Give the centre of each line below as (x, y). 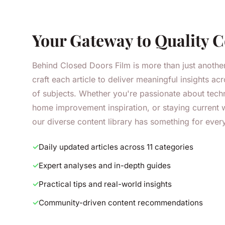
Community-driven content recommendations (121, 203)
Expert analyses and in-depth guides (105, 166)
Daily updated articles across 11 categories (116, 147)
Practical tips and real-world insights (105, 184)
